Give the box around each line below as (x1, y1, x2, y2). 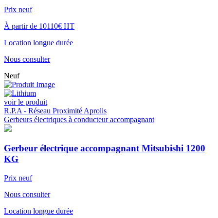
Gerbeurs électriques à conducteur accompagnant (4, 115, 154, 124)
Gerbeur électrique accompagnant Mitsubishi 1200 (4, 143, 205, 154)
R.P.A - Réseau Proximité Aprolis (4, 107, 107, 115)
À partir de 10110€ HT (4, 22, 74, 31)
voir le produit (4, 98, 47, 107)
